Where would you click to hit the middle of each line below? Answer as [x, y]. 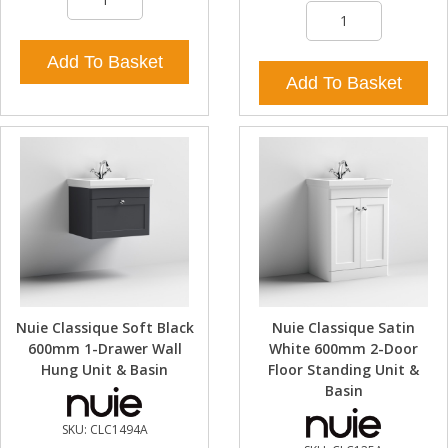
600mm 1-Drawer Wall [104, 348]
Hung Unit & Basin [104, 369]
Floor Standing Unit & [343, 369]
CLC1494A [118, 429]
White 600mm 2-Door [343, 348]
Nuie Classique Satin [343, 327]
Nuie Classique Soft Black [104, 327]
